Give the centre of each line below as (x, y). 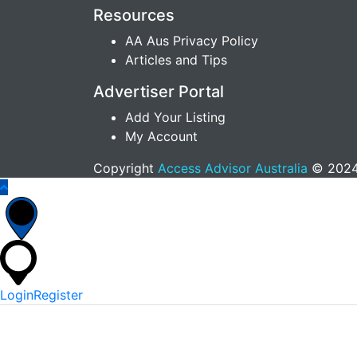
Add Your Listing (175, 117)
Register (58, 294)
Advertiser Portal (159, 91)
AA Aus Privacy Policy (192, 40)
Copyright (126, 168)
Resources (134, 15)
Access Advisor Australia (233, 168)
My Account (161, 136)
